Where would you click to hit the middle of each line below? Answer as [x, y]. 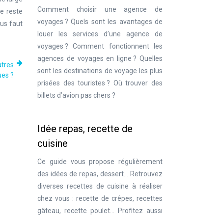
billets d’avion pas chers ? [76, 95]
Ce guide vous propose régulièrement [100, 162]
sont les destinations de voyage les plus [100, 71]
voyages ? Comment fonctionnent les [100, 46]
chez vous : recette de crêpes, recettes [100, 198]
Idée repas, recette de [85, 129]
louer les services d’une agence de [100, 34]
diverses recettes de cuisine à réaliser [100, 186]
